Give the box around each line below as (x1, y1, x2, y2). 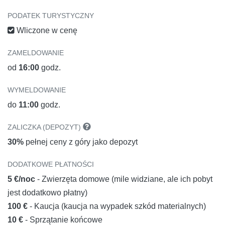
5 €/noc (8, 175, 37, 184)
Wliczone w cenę (15, 26, 77, 35)
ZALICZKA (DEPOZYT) (8, 123, 83, 132)
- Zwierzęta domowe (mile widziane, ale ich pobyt (37, 175, 212, 184)
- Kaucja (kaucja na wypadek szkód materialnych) (30, 202, 206, 211)
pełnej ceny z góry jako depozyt (24, 138, 138, 147)
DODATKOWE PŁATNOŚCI (8, 160, 94, 169)
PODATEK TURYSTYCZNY (8, 12, 94, 20)
